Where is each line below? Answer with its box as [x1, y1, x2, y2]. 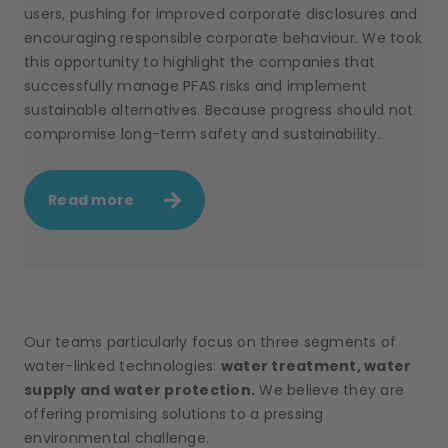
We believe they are [255, 380, 404, 400]
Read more [48, 190, 135, 210]
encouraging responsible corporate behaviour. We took [24, 28, 422, 48]
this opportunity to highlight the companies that [24, 52, 375, 72]
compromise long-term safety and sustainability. [24, 124, 381, 144]
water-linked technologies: [24, 356, 221, 376]
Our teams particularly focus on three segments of [24, 332, 397, 352]
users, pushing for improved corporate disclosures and [24, 4, 418, 24]
